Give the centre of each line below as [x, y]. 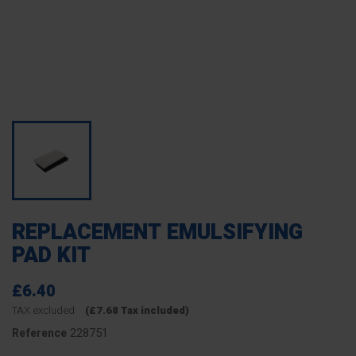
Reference [39, 333]
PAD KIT [51, 255]
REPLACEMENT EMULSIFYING [157, 232]
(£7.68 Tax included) [137, 310]
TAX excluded [44, 310]
